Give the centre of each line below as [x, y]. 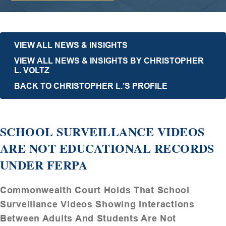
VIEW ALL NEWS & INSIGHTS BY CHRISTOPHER [109, 61]
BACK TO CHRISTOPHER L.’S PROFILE [91, 86]
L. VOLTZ [32, 70]
